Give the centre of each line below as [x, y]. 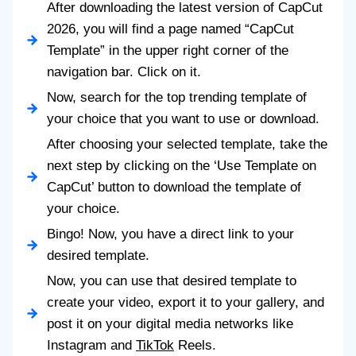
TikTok [155, 346]
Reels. [195, 346]
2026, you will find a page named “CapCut [170, 29]
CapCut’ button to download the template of [174, 188]
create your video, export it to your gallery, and [186, 303]
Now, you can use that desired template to [172, 281]
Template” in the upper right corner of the [168, 51]
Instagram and [91, 346]
